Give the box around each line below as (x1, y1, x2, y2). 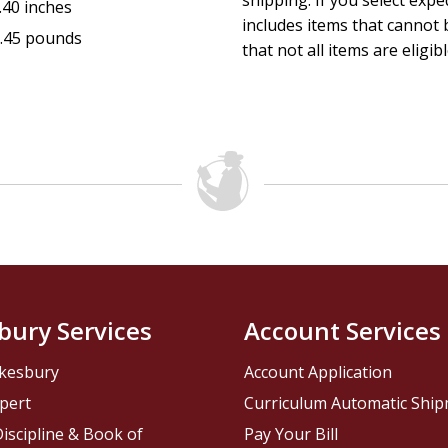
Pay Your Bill (244, 423, 338, 446)
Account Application (244, 361, 392, 384)
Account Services (244, 314, 441, 348)
